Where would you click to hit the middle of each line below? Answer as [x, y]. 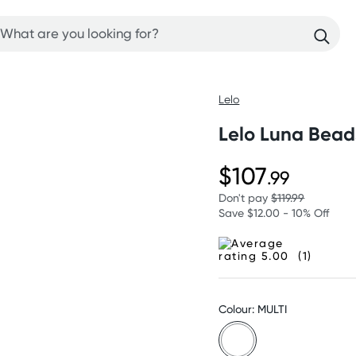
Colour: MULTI [253, 309]
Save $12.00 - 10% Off [274, 213]
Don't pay [245, 197]
